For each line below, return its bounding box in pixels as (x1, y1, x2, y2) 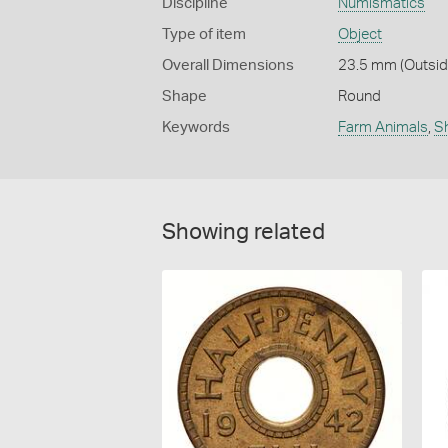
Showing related (162, 221, 325, 244)
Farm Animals (337, 120, 428, 136)
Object (337, 27, 382, 43)
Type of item (162, 27, 246, 43)
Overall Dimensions (162, 58, 294, 74)
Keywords (162, 120, 230, 136)
